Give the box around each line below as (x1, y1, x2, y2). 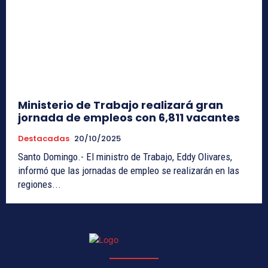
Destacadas (18, 132, 69, 144)
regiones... (18, 178, 61, 190)
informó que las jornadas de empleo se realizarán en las (18, 164, 239, 176)
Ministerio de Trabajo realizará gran (18, 97, 223, 112)
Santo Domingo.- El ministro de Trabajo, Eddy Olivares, (18, 150, 232, 163)
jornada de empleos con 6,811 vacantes (18, 109, 240, 125)
